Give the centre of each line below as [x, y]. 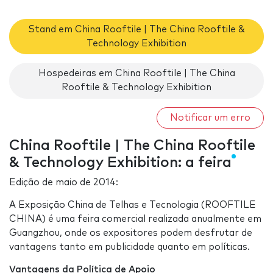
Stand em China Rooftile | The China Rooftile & [136, 29]
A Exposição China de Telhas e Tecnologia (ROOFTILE [133, 205]
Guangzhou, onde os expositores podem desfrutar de [131, 233]
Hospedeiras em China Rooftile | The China [136, 74]
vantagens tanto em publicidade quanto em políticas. [129, 247]
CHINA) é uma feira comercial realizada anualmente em [135, 219]
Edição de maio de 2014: [64, 183]
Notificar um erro [210, 118]
